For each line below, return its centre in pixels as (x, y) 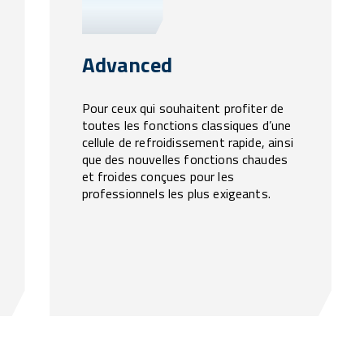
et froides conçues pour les (158, 177)
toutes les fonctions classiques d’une (186, 126)
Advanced (127, 65)
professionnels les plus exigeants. (176, 194)
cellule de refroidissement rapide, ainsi (187, 143)
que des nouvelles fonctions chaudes (185, 160)
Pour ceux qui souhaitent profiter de (183, 108)
